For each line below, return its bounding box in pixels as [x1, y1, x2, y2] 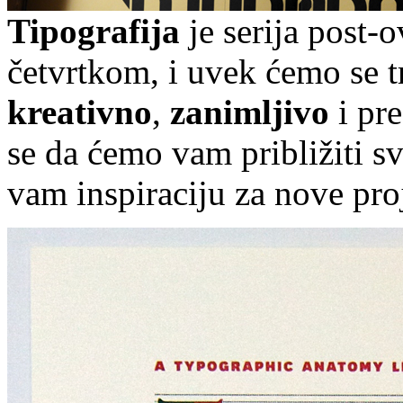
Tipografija [7, 11, 180, 50]
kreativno [7, 92, 152, 131]
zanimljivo [170, 92, 329, 131]
